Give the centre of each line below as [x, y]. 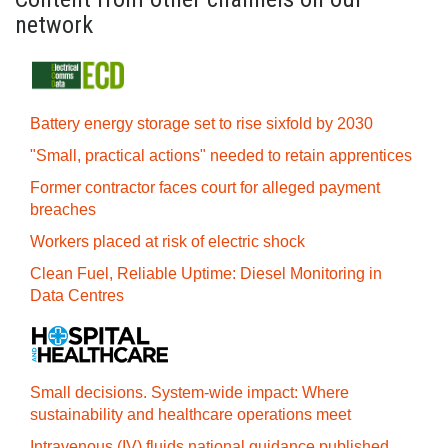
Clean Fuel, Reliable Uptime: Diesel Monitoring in [206, 273]
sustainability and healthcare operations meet [190, 414]
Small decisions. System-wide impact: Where [189, 392]
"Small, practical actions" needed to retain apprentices [221, 155]
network [54, 25]
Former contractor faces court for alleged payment [205, 187]
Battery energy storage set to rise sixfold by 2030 [201, 123]
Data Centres [77, 295]
